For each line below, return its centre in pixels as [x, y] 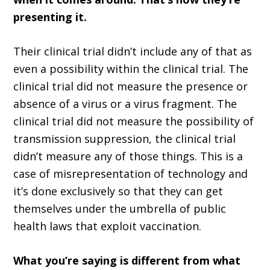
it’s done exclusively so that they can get [118, 191]
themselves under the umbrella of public [120, 209]
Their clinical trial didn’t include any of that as [133, 52]
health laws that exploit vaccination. [108, 226]
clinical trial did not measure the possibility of [134, 121]
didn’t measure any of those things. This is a [128, 156]
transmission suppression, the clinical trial [125, 139]
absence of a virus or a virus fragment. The [125, 104]
